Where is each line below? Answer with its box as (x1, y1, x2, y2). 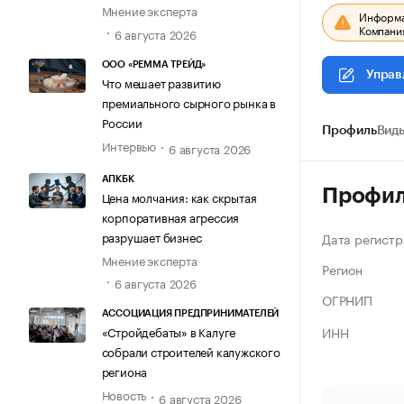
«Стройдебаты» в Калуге (101, 322, 236, 341)
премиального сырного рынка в (101, 92, 276, 111)
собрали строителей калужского (101, 342, 280, 361)
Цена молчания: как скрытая (101, 188, 257, 207)
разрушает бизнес (101, 227, 202, 246)
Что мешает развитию (101, 72, 221, 91)
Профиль (322, 124, 377, 137)
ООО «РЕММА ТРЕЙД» (101, 59, 207, 69)
